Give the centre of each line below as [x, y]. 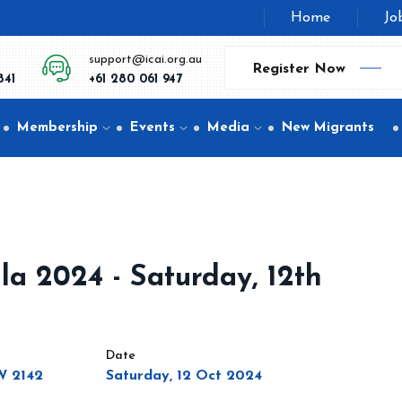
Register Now [299, 69]
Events [153, 128]
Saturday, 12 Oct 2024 [184, 376]
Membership [57, 128]
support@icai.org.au [145, 60]
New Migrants [328, 128]
